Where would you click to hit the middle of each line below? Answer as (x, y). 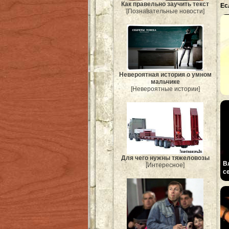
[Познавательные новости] (165, 12)
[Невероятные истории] (165, 89)
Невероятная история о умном (165, 75)
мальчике (165, 82)
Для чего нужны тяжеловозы (165, 158)
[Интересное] (165, 165)
